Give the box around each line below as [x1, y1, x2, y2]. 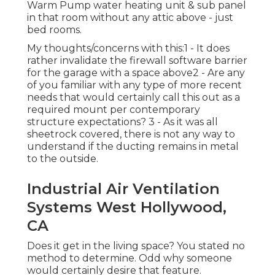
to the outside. [27, 153, 98, 165]
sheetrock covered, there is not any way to [27, 128, 235, 141]
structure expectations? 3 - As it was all [27, 116, 218, 128]
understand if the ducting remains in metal [27, 141, 239, 153]
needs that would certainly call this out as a [27, 91, 240, 104]
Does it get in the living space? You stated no [27, 240, 245, 252]
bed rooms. [27, 24, 82, 36]
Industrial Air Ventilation [27, 180, 220, 198]
